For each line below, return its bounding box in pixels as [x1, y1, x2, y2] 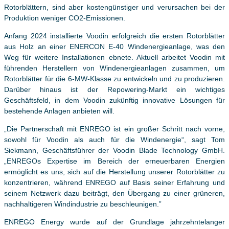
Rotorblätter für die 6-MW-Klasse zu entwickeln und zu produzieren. [4, 75, 225, 83]
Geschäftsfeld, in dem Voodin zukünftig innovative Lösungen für [4, 96, 225, 105]
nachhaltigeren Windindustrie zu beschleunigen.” [4, 200, 162, 209]
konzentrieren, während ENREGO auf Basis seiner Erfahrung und [4, 178, 225, 187]
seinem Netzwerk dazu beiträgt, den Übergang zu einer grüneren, [4, 189, 225, 198]
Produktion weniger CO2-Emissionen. [4, 14, 125, 22]
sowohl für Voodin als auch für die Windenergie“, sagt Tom [4, 135, 225, 144]
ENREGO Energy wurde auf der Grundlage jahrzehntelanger [4, 218, 225, 226]
